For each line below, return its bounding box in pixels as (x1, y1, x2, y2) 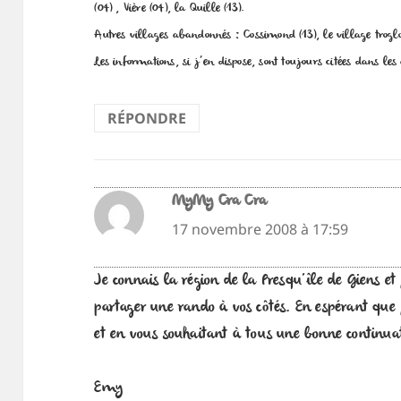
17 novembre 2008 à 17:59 (171, 219, 348, 240)
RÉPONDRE (107, 107, 187, 128)
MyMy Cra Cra (171, 191, 268, 213)
